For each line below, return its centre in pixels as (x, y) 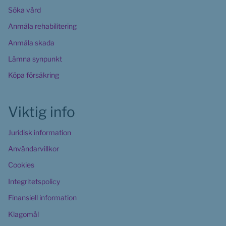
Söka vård (24, 10)
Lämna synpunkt (35, 59)
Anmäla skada (31, 42)
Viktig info (42, 112)
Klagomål (23, 214)
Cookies (22, 165)
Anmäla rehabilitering (42, 26)
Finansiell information (42, 198)
